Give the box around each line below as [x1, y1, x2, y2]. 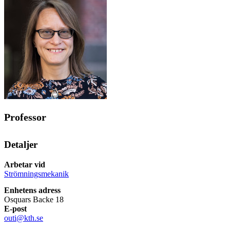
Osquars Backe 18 [4, 195, 64, 204]
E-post [4, 204, 27, 213]
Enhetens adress [4, 185, 61, 195]
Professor [4, 111, 46, 123]
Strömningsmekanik [4, 169, 69, 178]
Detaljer [4, 139, 37, 150]
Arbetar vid [4, 160, 45, 169]
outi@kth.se [4, 213, 43, 222]
